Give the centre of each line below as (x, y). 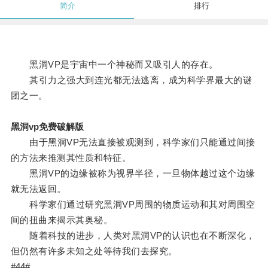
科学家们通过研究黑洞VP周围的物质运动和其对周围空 (133, 205)
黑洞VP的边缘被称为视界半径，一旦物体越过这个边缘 (133, 173)
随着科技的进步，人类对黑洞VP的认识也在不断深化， (133, 236)
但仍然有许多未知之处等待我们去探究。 (94, 251)
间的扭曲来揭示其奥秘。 (62, 220)
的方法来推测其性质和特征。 (71, 158)
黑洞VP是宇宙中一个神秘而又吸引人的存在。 (114, 65)
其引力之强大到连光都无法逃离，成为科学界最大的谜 (131, 80)
